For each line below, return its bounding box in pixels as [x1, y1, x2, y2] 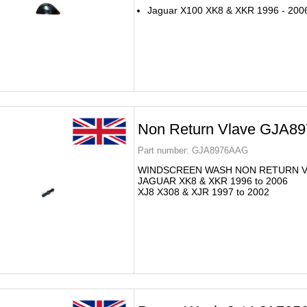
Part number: [138, 145, 189, 156]
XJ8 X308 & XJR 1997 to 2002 [138, 186, 269, 197]
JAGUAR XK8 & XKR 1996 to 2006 [138, 175, 288, 186]
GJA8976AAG [189, 145, 248, 156]
